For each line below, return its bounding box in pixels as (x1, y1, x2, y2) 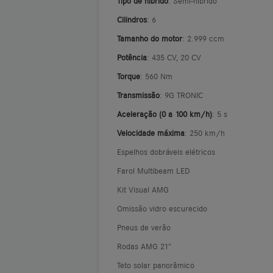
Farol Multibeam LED (117, 165, 190, 175)
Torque (117, 71, 140, 81)
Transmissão (117, 90, 160, 100)
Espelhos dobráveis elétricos (117, 146, 215, 157)
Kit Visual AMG (117, 184, 169, 194)
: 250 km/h (190, 127, 225, 138)
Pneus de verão (117, 222, 171, 232)
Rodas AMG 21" (117, 241, 171, 251)
